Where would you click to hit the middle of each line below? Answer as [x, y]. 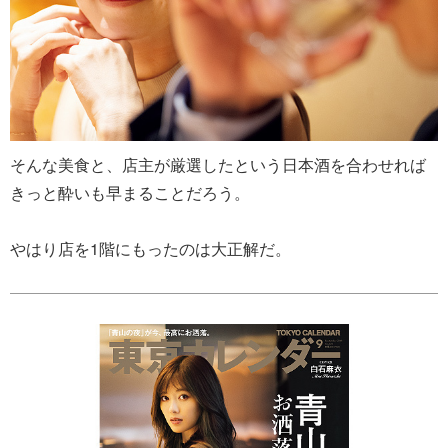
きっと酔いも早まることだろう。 [130, 193]
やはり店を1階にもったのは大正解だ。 [150, 249]
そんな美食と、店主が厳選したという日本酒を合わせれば [218, 165]
